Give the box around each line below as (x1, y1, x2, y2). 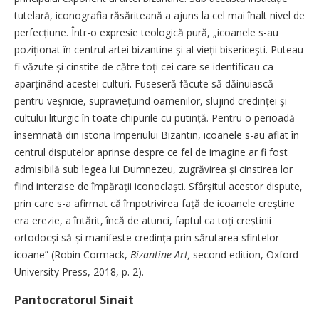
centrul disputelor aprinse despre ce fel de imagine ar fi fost (14, 145, 288, 159)
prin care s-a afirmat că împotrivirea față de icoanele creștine (14, 196, 295, 210)
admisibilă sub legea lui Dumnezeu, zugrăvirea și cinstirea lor (14, 162, 293, 176)
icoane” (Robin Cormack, (14, 247, 130, 261)
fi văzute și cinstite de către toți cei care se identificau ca (14, 59, 273, 73)
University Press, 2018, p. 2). (14, 264, 144, 278)
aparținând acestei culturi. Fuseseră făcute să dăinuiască (14, 76, 273, 90)
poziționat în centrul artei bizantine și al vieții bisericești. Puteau (14, 42, 303, 56)
